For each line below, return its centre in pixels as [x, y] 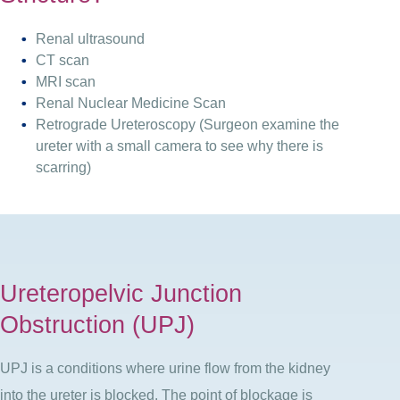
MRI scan [66, 81]
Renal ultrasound [90, 38]
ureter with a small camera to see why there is [179, 146]
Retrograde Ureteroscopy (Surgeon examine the [187, 124]
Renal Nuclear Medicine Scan [131, 103]
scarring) [63, 167]
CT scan [62, 60]
